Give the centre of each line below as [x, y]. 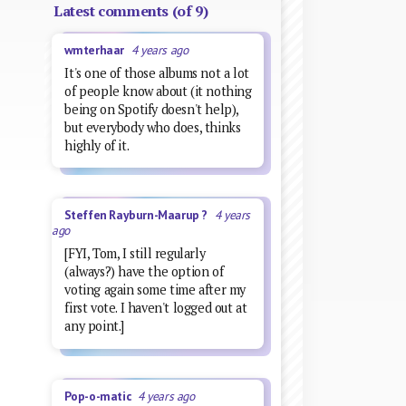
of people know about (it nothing [158, 91]
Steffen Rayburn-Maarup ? [139, 215]
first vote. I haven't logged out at [156, 308]
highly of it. [97, 145]
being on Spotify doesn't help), [151, 109]
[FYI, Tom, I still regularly [135, 254]
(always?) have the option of [144, 272]
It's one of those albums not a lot [157, 72]
